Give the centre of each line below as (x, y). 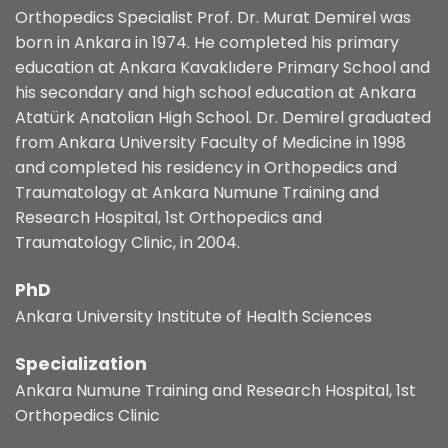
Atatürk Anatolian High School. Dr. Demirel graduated (223, 118)
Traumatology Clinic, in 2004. (127, 243)
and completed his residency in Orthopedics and (206, 168)
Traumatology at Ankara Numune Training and (197, 193)
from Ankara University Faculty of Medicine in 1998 (210, 143)
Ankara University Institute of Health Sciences (193, 317)
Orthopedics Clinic (87, 415)
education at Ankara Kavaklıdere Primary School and (222, 68)
